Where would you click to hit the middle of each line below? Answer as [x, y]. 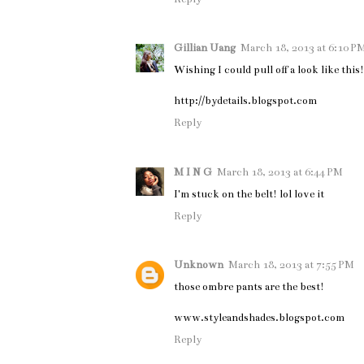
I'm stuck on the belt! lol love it [249, 194]
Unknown [199, 265]
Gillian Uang [205, 48]
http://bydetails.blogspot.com [245, 101]
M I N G [193, 172]
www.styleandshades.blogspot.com [259, 318]
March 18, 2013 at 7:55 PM [291, 265]
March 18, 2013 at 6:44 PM [280, 172]
